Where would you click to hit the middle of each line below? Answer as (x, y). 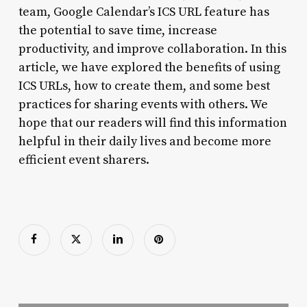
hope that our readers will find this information (152, 123)
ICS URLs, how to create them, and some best (144, 86)
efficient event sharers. (84, 160)
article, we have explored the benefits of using (149, 67)
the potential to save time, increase (118, 30)
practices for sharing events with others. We (143, 104)
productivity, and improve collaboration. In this (152, 49)
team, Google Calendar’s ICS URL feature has (144, 12)
